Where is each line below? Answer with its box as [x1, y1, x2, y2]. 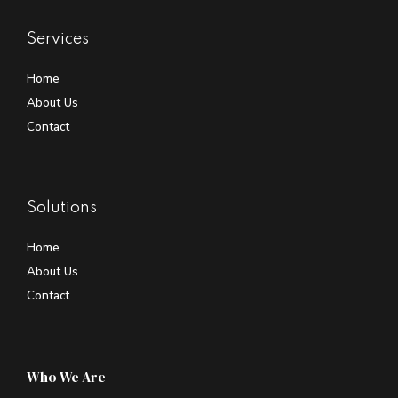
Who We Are [27, 367, 106, 387]
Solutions [27, 200, 97, 217]
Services [27, 31, 89, 48]
